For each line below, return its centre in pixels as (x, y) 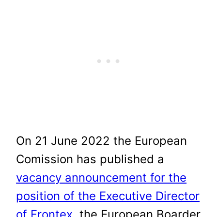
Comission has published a (90, 159)
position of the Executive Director (108, 196)
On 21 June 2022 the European (102, 140)
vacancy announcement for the (101, 177)
